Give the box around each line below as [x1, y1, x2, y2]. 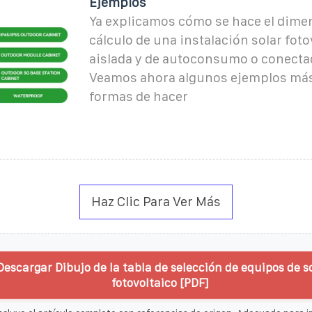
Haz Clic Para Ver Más [91, 194, 221, 209]
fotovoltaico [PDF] [111, 276, 208, 289]
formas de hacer [88, 88, 188, 104]
